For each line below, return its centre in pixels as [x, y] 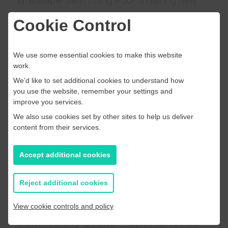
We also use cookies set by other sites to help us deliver [103, 117]
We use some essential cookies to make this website [98, 55]
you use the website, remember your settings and [93, 91]
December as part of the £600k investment [110, 30]
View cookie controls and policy [63, 206]
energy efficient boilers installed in [90, 15]
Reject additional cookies [64, 183]
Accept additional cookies [65, 155]
